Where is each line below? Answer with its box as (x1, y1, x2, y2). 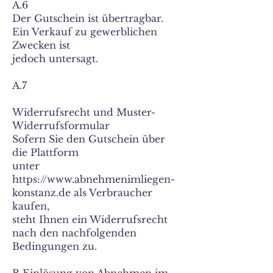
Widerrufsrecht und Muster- (12, 106, 155, 118)
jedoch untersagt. (12, 52, 98, 65)
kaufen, (12, 200, 49, 212)
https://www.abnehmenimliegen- (12, 173, 175, 185)
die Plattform (12, 146, 79, 158)
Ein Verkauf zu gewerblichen (12, 26, 157, 38)
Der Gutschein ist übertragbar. (12, 12, 163, 24)
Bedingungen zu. (12, 240, 97, 252)
